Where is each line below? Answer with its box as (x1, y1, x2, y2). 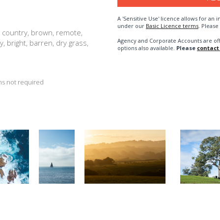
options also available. (117, 44, 176, 52)
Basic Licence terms (146, 22, 198, 29)
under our (117, 22, 146, 29)
